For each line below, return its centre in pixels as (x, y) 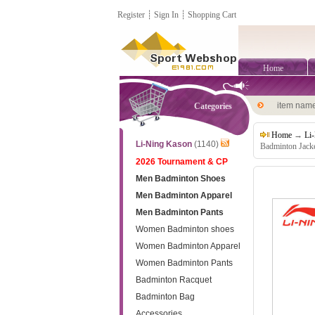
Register (131, 15)
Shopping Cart (212, 15)
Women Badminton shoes (185, 229)
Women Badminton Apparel (188, 246)
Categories (213, 106)
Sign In (166, 15)
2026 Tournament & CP (181, 162)
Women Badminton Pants (184, 263)
